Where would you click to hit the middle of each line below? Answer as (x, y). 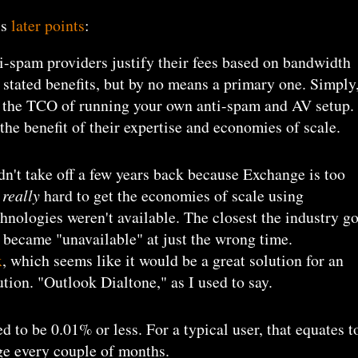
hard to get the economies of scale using (172, 196)
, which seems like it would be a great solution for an (173, 261)
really (21, 195)
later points (48, 25)
